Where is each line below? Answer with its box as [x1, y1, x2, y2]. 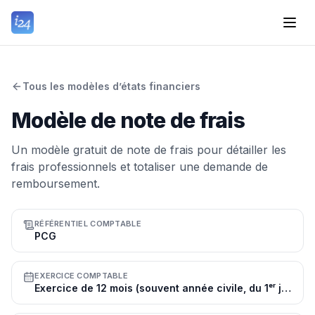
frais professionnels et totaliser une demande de [11, 160, 268, 174]
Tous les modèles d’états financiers [22, 80, 200, 92]
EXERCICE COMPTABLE [34, 271, 128, 281]
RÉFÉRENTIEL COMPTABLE [34, 219, 141, 229]
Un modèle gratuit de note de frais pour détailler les [11, 143, 286, 157]
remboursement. [11, 176, 100, 191]
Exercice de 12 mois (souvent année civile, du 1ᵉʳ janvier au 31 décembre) [281, 282, 291, 294]
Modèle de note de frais [11, 108, 245, 133]
